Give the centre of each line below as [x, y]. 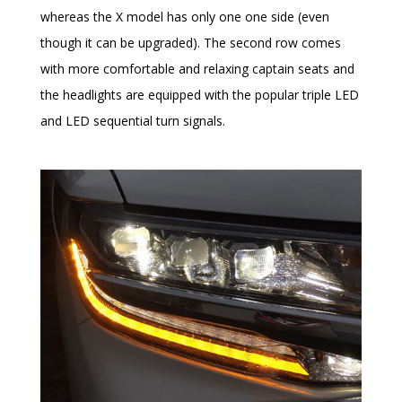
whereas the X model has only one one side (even [185, 16]
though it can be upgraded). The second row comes [191, 42]
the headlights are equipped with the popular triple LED [200, 94]
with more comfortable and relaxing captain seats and [197, 68]
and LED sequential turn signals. [133, 120]
